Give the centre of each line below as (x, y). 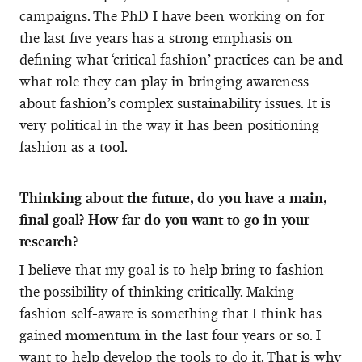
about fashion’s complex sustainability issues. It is (175, 103)
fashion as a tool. (74, 147)
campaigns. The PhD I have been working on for (172, 16)
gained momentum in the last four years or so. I (170, 335)
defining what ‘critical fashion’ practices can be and (181, 59)
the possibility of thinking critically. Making (157, 291)
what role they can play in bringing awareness (164, 81)
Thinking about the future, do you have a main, (173, 198)
